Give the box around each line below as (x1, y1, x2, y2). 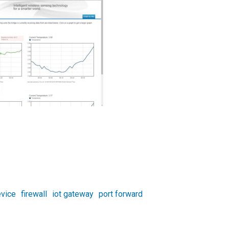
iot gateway (52, 189, 94, 199)
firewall (21, 189, 47, 199)
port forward (99, 189, 143, 199)
